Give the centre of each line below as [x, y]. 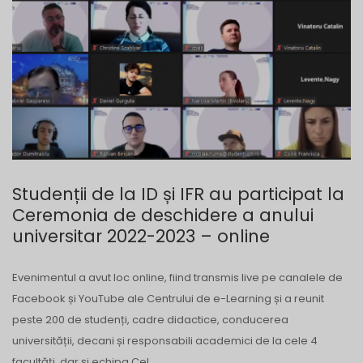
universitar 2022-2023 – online [141, 237]
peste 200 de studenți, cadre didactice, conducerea [150, 320]
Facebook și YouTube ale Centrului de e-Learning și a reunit [168, 299]
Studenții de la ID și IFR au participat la [178, 194]
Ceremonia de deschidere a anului [163, 216]
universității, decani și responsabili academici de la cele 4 [165, 341]
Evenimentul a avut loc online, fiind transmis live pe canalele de [177, 278]
